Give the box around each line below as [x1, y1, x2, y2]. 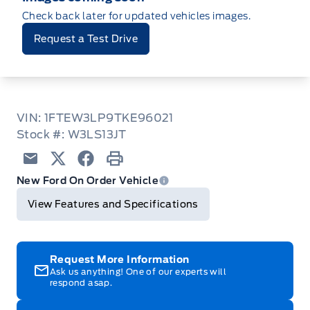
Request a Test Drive [34, 33, 138, 45]
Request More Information [50, 254, 190, 266]
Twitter [49, 167, 91, 181]
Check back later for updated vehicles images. [22, 10, 250, 22]
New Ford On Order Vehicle [17, 175, 158, 187]
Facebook [77, 167, 134, 181]
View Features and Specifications [28, 199, 199, 210]
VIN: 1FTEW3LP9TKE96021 [17, 111, 174, 125]
